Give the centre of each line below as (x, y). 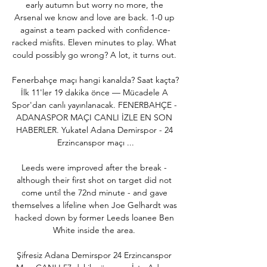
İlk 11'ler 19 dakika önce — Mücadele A (94, 92)
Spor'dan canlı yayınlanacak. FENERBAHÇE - (94, 105)
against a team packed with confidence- (95, 30)
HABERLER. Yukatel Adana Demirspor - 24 (94, 130)
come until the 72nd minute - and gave (94, 192)
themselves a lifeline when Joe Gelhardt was (94, 205)
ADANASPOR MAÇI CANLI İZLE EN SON (94, 117)
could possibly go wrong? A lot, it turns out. (95, 55)
